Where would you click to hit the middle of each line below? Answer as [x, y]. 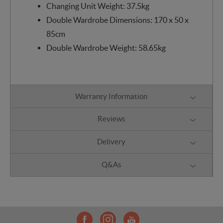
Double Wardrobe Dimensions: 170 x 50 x [117, 20]
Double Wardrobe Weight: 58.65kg [106, 48]
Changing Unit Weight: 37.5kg [98, 6]
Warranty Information [111, 96]
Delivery [111, 142]
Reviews [111, 119]
